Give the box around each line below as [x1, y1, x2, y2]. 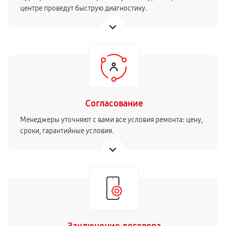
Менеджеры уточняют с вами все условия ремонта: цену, [20, 116, 203, 124]
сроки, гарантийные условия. [20, 127, 114, 135]
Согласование [85, 98, 143, 109]
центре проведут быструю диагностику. [20, 4, 147, 13]
